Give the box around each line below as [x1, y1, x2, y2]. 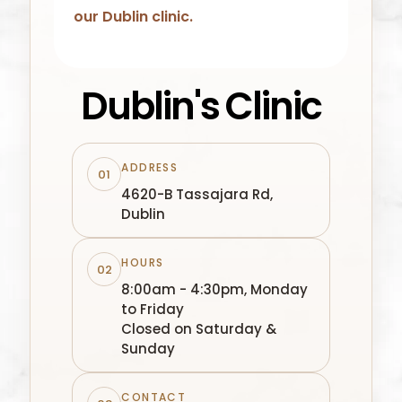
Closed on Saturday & [121, 319, 277, 339]
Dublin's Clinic [81, 80, 321, 134]
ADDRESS [121, 160, 179, 176]
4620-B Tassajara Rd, [121, 185, 274, 205]
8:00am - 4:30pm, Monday [121, 280, 309, 300]
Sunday [121, 339, 176, 359]
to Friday [121, 300, 185, 319]
